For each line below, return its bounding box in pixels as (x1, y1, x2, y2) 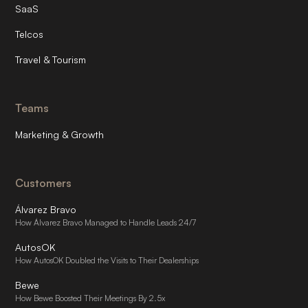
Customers (15, 176, 72, 190)
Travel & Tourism (15, 54, 87, 65)
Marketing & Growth (15, 129, 104, 140)
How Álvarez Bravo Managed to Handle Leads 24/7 (15, 217, 197, 228)
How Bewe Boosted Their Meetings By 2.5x (15, 293, 166, 303)
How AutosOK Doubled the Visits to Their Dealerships (15, 255, 199, 265)
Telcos (15, 28, 44, 40)
